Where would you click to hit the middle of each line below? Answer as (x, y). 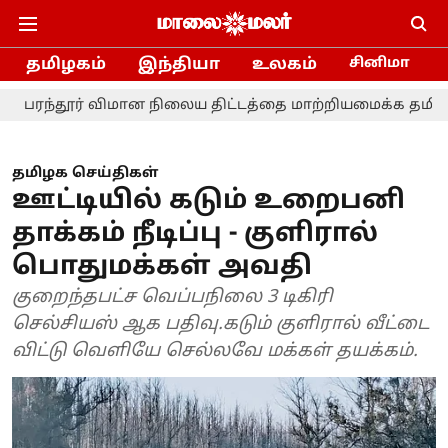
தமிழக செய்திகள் (85, 173)
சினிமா (379, 63)
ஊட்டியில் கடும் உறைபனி (208, 201)
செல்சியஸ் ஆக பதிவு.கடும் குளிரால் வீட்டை (220, 324)
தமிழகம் (66, 64)
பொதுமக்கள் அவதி (162, 267)
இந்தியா (179, 64)
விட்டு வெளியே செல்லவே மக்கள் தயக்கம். (215, 351)
